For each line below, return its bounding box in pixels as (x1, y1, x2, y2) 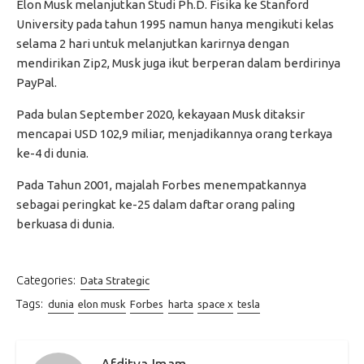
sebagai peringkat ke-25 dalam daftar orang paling (16, 197, 295, 212)
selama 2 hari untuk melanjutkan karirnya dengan (16, 37, 289, 51)
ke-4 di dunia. (16, 146, 89, 161)
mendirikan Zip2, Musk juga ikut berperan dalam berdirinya (16, 56, 340, 71)
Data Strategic (80, 275, 149, 287)
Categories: (16, 273, 76, 288)
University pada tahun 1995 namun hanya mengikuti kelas (16, 17, 334, 32)
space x (197, 297, 233, 310)
